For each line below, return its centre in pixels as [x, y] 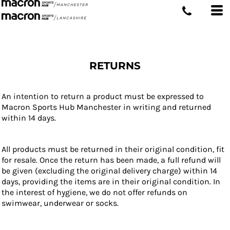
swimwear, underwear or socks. [60, 203]
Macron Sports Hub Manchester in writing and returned [106, 107]
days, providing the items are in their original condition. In [111, 181]
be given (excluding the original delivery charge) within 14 [109, 171]
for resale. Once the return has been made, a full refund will [111, 160]
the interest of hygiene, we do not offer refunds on [94, 192]
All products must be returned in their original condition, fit [113, 149]
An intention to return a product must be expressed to [103, 96]
